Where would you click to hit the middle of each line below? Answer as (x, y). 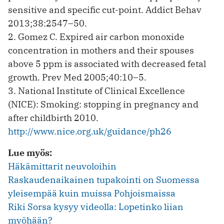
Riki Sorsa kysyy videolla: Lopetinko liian (96, 206)
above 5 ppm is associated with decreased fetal (107, 63)
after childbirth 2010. (53, 117)
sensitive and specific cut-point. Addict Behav (105, 9)
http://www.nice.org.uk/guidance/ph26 (90, 131)
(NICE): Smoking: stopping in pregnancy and (103, 104)
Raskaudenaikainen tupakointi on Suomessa (104, 179)
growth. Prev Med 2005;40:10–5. (77, 77)
